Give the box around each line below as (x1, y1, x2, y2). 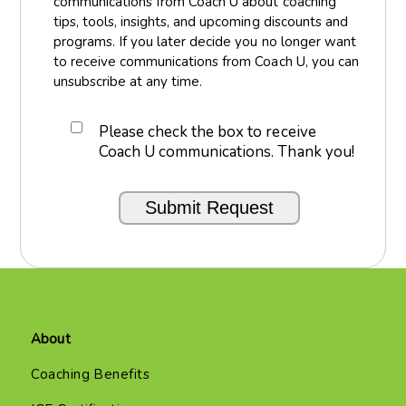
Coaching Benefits (31, 364, 150, 383)
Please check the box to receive (98, 121, 316, 142)
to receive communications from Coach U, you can (53, 52, 359, 71)
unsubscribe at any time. (53, 72, 203, 91)
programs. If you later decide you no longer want (53, 32, 356, 51)
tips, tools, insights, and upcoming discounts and (53, 12, 348, 31)
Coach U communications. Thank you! (98, 140, 354, 162)
